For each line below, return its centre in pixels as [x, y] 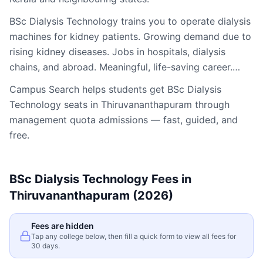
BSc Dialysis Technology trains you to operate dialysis [130, 21]
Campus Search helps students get [88, 89]
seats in [81, 104]
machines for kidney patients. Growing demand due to [130, 36]
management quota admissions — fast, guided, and [124, 120]
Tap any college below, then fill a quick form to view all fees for [134, 236]
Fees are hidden [63, 226]
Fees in [170, 179]
